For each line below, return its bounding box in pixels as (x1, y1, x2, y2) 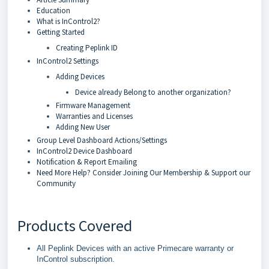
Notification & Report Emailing (37, 157, 139, 167)
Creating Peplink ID (56, 43, 118, 53)
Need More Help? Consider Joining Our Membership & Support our (37, 168, 250, 178)
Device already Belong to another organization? (75, 87, 233, 97)
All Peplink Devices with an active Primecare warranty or (37, 244, 234, 253)
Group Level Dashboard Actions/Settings (37, 135, 167, 145)
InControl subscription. (37, 255, 115, 264)
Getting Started (37, 27, 85, 37)
